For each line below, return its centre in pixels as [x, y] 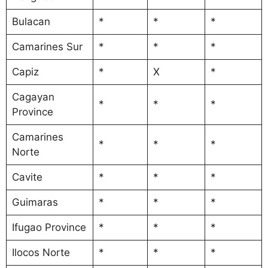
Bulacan [31, 21]
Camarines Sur [47, 46]
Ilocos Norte [41, 252]
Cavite [27, 177]
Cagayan [33, 97]
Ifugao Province [49, 227]
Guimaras [35, 202]
